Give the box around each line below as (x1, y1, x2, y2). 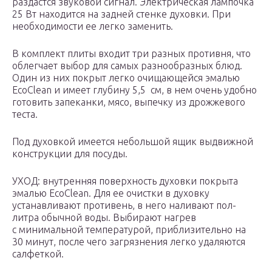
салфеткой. (12, 248, 64, 260)
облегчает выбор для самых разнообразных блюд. (12, 60, 242, 72)
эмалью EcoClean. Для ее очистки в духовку (12, 188, 209, 199)
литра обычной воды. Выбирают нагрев (12, 212, 196, 223)
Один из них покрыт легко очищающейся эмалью (12, 72, 240, 84)
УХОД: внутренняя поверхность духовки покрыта (12, 175, 238, 187)
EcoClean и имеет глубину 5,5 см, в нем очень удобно (12, 84, 257, 96)
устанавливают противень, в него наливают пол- (12, 200, 236, 211)
